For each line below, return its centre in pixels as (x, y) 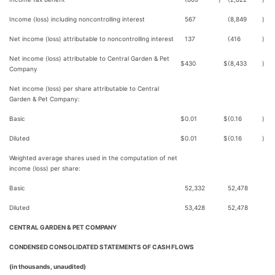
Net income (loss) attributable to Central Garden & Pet (89, 58)
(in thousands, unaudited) (48, 266)
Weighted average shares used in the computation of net (93, 158)
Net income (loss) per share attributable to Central (84, 88)
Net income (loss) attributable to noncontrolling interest (91, 39)
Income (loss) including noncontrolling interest (77, 19)
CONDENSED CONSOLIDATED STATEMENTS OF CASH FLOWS (102, 247)
